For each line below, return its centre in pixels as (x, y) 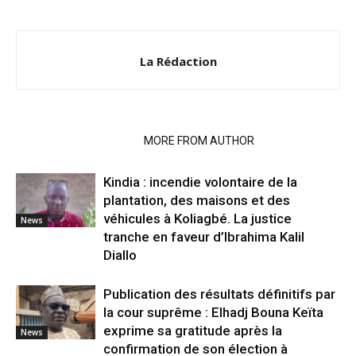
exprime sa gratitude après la (193, 330)
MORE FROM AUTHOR (199, 140)
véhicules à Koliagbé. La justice (197, 218)
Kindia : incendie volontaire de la (200, 182)
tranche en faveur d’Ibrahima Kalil (204, 236)
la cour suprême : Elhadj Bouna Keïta (213, 312)
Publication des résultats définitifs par (219, 294)
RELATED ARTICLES (75, 140)
